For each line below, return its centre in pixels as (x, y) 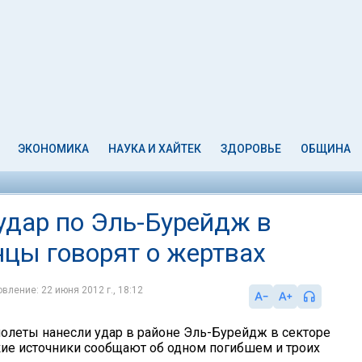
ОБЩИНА (325, 149)
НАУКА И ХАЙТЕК (155, 149)
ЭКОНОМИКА (54, 149)
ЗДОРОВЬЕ (250, 149)
